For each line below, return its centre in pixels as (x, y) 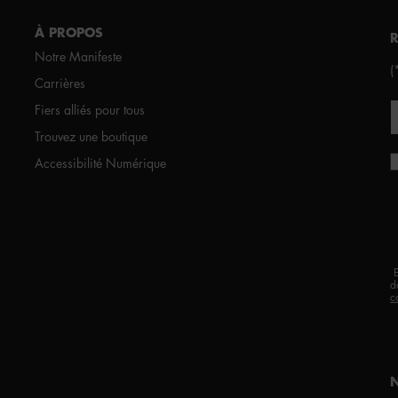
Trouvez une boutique (91, 136)
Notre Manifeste (78, 56)
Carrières (60, 83)
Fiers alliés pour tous (90, 109)
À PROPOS (69, 32)
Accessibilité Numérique (100, 163)
